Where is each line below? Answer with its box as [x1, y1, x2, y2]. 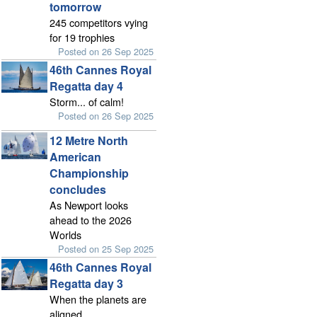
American [49, 149, 101, 166]
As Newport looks [49, 197, 128, 213]
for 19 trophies [49, 30, 115, 45]
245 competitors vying [49, 15, 148, 30]
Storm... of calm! [49, 94, 124, 110]
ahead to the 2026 [49, 212, 132, 228]
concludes [49, 181, 106, 198]
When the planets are [49, 292, 146, 307]
